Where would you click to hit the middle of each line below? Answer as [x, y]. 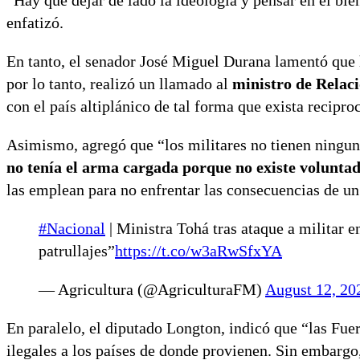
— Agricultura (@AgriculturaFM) [152, 290]
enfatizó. [35, 23]
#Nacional [72, 229]
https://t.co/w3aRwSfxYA [198, 251]
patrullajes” [77, 251]
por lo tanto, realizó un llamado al [119, 84]
